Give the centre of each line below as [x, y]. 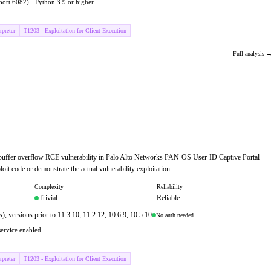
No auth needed [175, 215]
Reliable [168, 198]
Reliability [169, 187]
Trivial [48, 198]
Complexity [49, 187]
